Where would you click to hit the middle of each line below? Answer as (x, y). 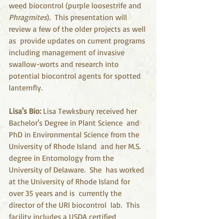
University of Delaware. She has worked (77, 170)
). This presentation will (88, 17)
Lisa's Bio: (26, 111)
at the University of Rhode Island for (70, 181)
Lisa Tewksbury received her (91, 111)
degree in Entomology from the (62, 158)
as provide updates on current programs (78, 41)
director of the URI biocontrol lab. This (75, 205)
